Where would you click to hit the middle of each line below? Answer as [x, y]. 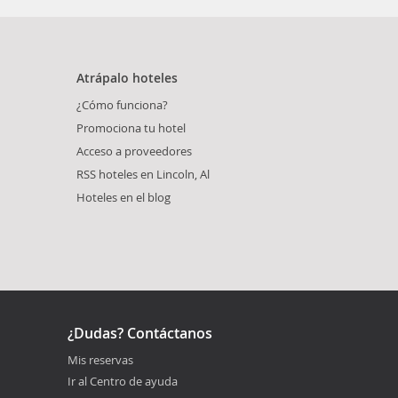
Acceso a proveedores [134, 151]
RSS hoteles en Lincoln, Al [143, 174]
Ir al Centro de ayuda [123, 381]
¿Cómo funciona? [122, 104]
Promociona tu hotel [131, 127]
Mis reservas [100, 359]
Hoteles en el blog [123, 197]
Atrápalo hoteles [127, 77]
